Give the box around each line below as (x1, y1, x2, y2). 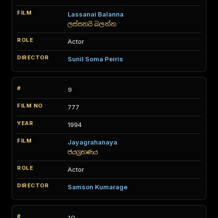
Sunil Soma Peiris (68, 55, 123, 63)
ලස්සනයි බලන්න (68, 20, 116, 28)
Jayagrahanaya (68, 138, 117, 146)
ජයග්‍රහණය (68, 148, 98, 156)
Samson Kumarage (68, 183, 127, 191)
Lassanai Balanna (68, 10, 124, 18)
